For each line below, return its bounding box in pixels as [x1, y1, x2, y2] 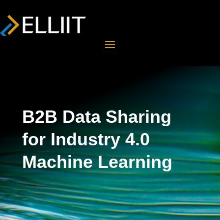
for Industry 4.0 [22, 129, 150, 150]
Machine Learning [22, 152, 172, 172]
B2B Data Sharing [22, 107, 171, 127]
